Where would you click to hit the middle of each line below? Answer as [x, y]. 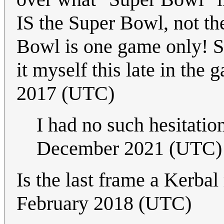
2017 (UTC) [65, 93]
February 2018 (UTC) [104, 203]
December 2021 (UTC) [129, 148]
